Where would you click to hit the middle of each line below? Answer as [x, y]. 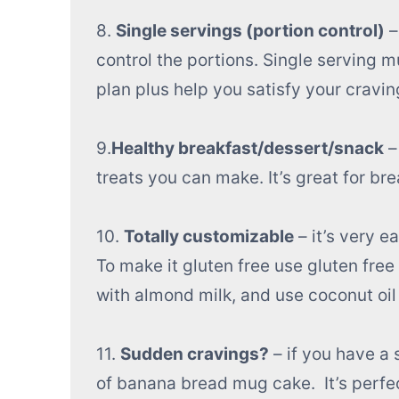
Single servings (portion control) [250, 31]
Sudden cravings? [194, 354]
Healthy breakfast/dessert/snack [247, 149]
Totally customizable [208, 237]
